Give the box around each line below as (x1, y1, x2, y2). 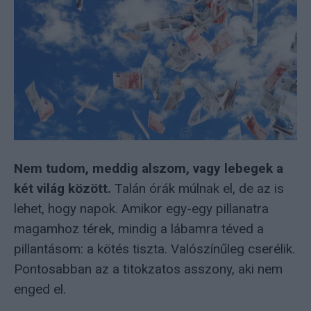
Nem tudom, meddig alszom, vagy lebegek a (14, 160, 283, 176)
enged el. (14, 280, 66, 297)
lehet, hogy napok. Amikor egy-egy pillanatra (14, 200, 269, 217)
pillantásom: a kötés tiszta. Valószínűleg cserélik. (14, 240, 295, 257)
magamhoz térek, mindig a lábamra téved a (14, 220, 264, 237)
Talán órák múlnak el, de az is (111, 180, 284, 196)
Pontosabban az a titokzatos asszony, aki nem (14, 260, 283, 277)
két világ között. (14, 180, 111, 196)
